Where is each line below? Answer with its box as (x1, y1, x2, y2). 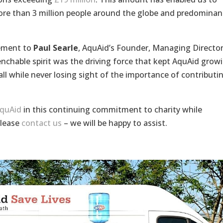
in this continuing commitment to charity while (21, 104, 202, 115)
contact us (21, 117, 62, 129)
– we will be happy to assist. (61, 117, 167, 129)
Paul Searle (33, 42, 78, 54)
